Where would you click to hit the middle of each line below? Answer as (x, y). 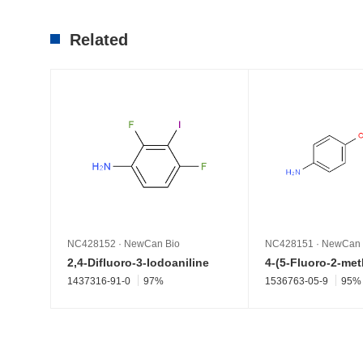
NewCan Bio (152, 243)
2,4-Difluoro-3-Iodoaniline (138, 262)
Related (99, 39)
